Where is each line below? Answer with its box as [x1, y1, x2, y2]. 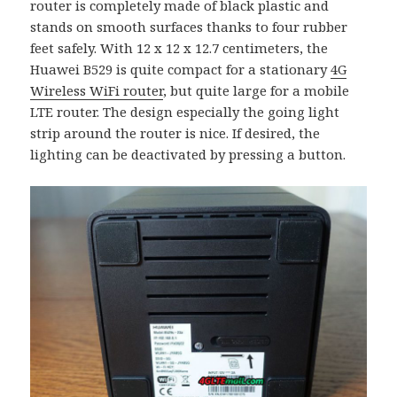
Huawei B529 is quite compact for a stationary [30, 59, 331, 78]
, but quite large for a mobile [163, 81, 350, 99]
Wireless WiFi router [30, 81, 164, 99]
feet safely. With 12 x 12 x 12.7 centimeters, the [30, 38, 329, 57]
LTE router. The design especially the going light [30, 102, 340, 121]
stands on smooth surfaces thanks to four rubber [30, 17, 348, 35]
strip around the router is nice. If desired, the [30, 123, 321, 142]
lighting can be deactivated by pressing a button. [30, 144, 346, 163]
